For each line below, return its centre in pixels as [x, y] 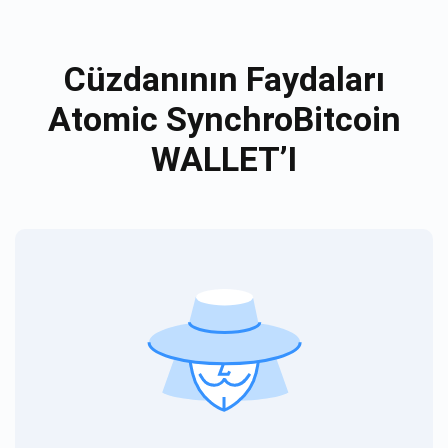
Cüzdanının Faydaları [224, 78]
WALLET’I [224, 158]
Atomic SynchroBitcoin [224, 118]
